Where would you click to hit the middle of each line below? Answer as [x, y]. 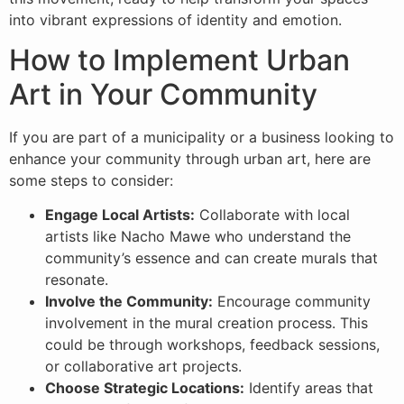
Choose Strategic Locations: [145, 388]
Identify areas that [309, 388]
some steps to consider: [91, 180]
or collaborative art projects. [143, 367]
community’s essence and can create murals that [211, 258]
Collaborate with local [272, 215]
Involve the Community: [129, 302]
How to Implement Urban [179, 60]
